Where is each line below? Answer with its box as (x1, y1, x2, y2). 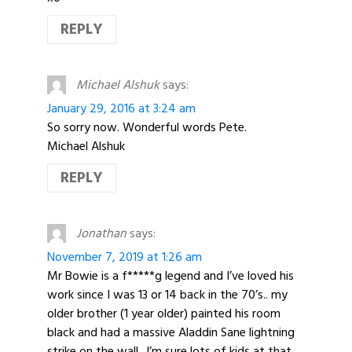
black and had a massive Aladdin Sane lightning (47, 322, 295, 343)
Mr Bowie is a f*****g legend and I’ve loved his (47, 266, 294, 287)
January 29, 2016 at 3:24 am (47, 97, 196, 119)
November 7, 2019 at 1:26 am (47, 247, 202, 268)
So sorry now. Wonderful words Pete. (47, 116, 247, 137)
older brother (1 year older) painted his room (47, 303, 280, 324)
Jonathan (75, 222, 126, 244)
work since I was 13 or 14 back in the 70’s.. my (47, 284, 288, 306)
